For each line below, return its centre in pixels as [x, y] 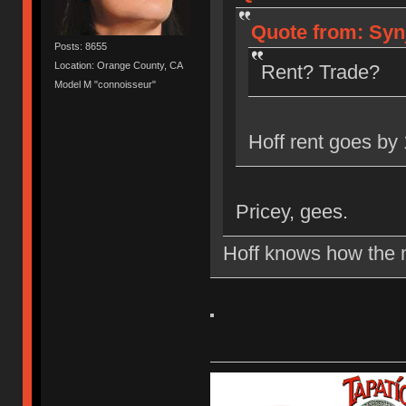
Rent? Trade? [320, 72]
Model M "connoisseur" [106, 85]
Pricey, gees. [291, 212]
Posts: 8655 [81, 46]
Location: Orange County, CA [119, 65]
